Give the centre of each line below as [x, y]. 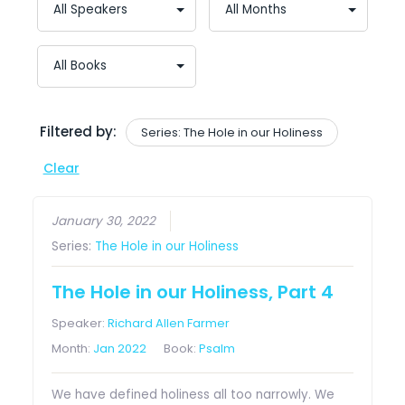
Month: [73, 348]
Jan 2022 [120, 348]
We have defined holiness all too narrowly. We [193, 394]
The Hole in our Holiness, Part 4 [193, 292]
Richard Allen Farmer [169, 323]
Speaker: [80, 323]
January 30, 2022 [104, 221]
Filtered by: [78, 131]
